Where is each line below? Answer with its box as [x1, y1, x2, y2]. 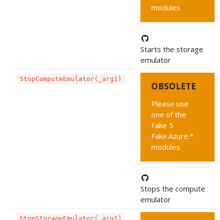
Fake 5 [151, 120, 174, 131]
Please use [151, 99, 189, 109]
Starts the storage [140, 44, 203, 55]
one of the [151, 110, 187, 120]
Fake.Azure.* [151, 131, 194, 141]
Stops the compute [140, 184, 205, 194]
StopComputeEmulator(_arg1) [20, 75, 122, 83]
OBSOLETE [151, 81, 196, 92]
